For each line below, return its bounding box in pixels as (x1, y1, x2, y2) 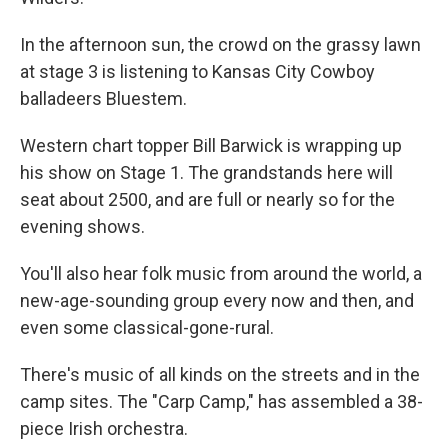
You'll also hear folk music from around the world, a (20, 262, 422, 284)
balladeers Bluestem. (20, 87, 187, 109)
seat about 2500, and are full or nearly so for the (20, 188, 395, 210)
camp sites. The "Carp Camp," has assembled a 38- (20, 390, 423, 412)
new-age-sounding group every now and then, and (20, 289, 414, 311)
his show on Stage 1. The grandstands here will (20, 161, 393, 183)
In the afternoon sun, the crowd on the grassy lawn (20, 33, 421, 55)
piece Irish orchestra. (20, 417, 188, 439)
